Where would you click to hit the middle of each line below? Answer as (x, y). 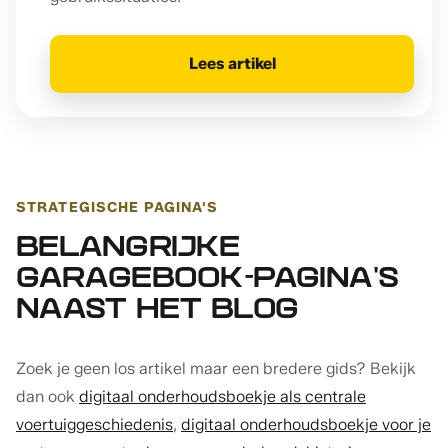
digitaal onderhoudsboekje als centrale (222, 396)
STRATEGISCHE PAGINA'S (117, 207)
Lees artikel (232, 63)
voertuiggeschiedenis (94, 424)
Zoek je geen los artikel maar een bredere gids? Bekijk (216, 368)
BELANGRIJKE (128, 249)
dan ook (47, 396)
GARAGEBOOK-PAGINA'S (207, 280)
